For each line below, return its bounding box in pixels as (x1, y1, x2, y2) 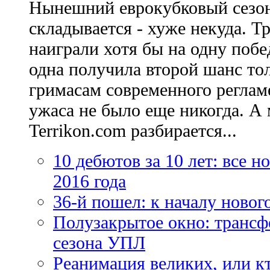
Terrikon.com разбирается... (29, 120, 237, 140)
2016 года (53, 171, 126, 191)
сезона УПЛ (53, 232, 145, 253)
